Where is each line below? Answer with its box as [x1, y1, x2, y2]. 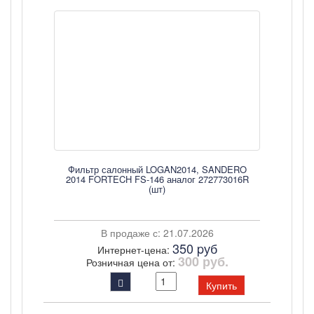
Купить [206, 278, 237, 292]
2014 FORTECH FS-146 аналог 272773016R [65, 172, 249, 186]
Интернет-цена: [97, 243, 172, 257]
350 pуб [172, 239, 217, 257]
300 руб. [177, 252, 228, 271]
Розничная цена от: [86, 255, 178, 269]
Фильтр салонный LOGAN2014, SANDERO [67, 163, 247, 176]
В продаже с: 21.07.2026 [100, 226, 214, 240]
